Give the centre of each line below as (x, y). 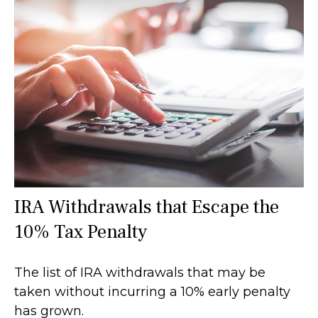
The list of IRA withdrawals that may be (140, 272)
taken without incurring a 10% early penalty (152, 291)
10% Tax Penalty (81, 231)
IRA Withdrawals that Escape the (147, 207)
